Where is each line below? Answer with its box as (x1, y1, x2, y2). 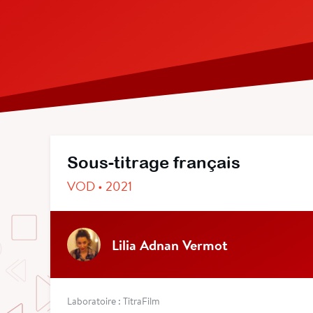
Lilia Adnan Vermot (112, 235, 228, 254)
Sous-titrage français (67, 152, 240, 173)
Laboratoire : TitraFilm (67, 295, 160, 308)
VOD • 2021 (67, 177, 132, 195)
